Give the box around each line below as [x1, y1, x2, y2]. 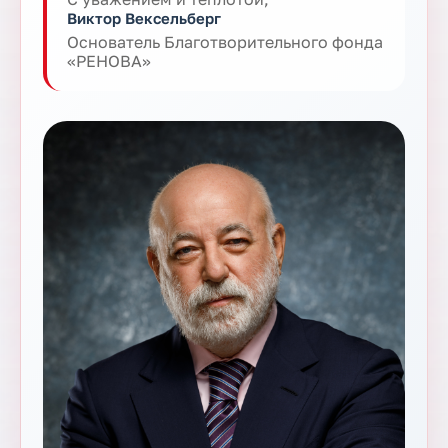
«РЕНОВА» [67, 50, 151, 71]
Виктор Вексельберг [67, 8, 221, 27]
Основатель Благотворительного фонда [67, 31, 383, 52]
